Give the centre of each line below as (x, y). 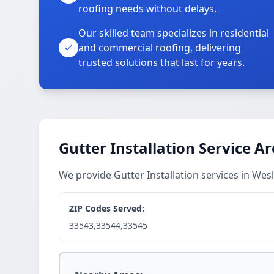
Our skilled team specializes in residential (174, 33)
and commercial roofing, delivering (160, 48)
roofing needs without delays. (147, 9)
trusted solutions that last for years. (161, 62)
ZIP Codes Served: (107, 208)
